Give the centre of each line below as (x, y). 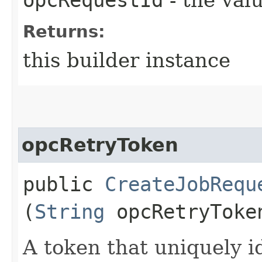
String (70, 211)
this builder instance (127, 60)
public (64, 184)
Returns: (64, 31)
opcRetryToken (100, 145)
